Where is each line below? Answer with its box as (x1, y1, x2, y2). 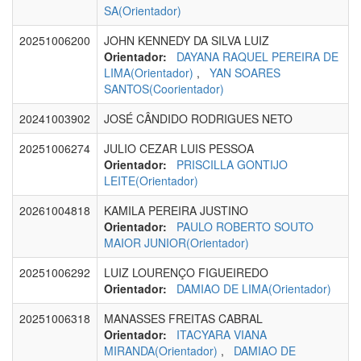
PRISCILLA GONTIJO (176, 156, 288, 173)
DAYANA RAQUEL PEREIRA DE (176, 48, 338, 65)
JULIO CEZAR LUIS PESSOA (104, 140, 254, 157)
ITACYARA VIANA (176, 326, 267, 343)
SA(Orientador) (104, 2, 181, 19)
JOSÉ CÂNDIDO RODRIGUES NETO (104, 110, 293, 127)
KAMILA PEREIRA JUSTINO (104, 202, 248, 219)
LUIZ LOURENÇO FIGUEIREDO (104, 264, 268, 281)
